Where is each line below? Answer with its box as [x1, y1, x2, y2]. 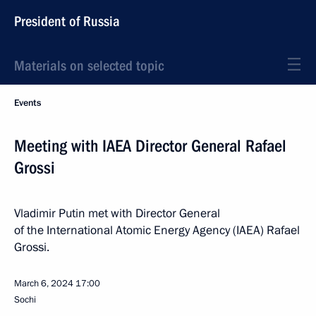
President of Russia [14, 13, 120, 30]
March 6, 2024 [14, 277, 73, 290]
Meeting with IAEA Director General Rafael [14, 136, 286, 156]
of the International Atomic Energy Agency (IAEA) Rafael [14, 222, 300, 238]
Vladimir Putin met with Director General [14, 205, 220, 221]
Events [14, 97, 41, 109]
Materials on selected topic [14, 57, 164, 74]
